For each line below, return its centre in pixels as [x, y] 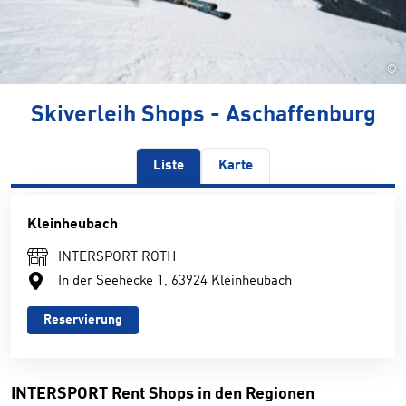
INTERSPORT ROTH [117, 258]
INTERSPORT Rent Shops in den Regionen [163, 394]
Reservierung [83, 320]
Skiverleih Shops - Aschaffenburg [203, 116]
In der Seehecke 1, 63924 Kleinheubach [175, 281]
